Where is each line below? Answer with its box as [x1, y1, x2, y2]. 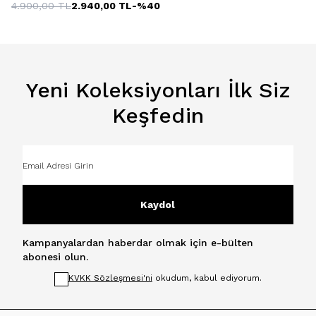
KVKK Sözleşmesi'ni [68, 272, 152, 283]
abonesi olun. [23, 250, 88, 262]
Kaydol [140, 198, 176, 210]
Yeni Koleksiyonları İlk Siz [25, 77, 290, 102]
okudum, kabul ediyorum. [152, 272, 262, 283]
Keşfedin [111, 102, 204, 128]
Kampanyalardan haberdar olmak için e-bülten [23, 236, 253, 248]
